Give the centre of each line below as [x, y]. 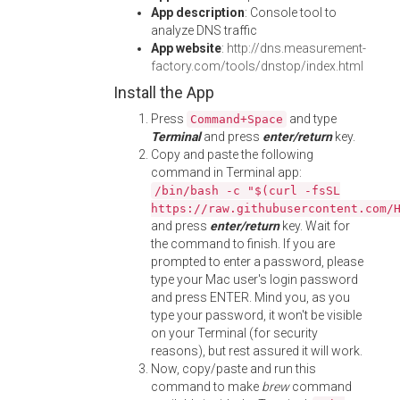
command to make [206, 387]
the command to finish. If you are [243, 244]
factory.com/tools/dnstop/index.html [257, 66]
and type [312, 119]
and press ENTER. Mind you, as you [250, 297]
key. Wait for [315, 226]
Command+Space [237, 119]
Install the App [164, 92]
